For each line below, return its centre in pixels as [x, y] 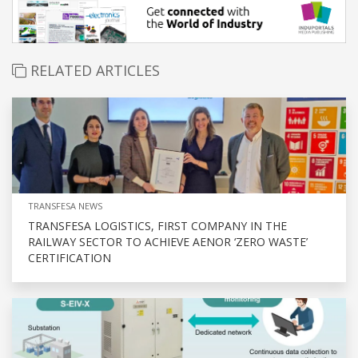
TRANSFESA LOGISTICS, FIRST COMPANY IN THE [157, 226]
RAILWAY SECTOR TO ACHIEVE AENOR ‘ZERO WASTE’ [168, 242]
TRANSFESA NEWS [65, 206]
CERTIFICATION [70, 258]
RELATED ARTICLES [93, 71]
